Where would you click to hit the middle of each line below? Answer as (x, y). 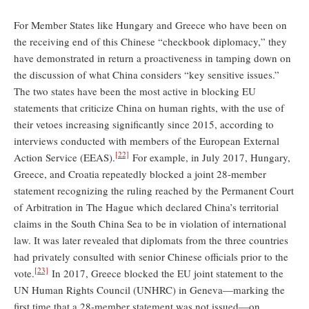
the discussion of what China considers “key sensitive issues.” (147, 74)
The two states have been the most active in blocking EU (135, 91)
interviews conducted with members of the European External (147, 140)
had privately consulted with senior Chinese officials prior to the (151, 256)
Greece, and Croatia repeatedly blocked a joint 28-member (140, 173)
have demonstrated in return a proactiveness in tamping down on (152, 58)
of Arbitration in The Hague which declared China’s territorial (146, 207)
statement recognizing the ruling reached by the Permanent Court (154, 190)
